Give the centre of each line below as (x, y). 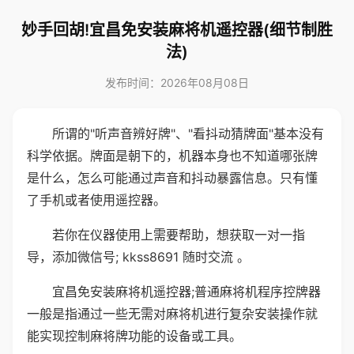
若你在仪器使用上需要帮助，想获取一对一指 (179, 235)
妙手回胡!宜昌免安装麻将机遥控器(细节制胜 (177, 30)
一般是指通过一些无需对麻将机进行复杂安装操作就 (172, 314)
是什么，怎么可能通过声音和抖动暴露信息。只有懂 (172, 178)
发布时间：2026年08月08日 (177, 83)
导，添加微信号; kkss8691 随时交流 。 (138, 257)
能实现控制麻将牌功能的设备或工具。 (134, 336)
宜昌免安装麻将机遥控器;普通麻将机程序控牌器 (186, 292)
